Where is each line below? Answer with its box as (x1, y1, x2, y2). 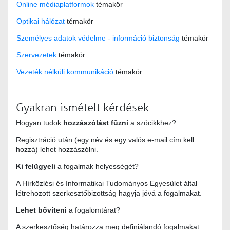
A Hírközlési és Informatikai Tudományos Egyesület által (16, 179, 197, 188)
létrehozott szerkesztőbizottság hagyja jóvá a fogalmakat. (16, 189, 202, 198)
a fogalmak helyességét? (55, 162, 139, 171)
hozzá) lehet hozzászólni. (16, 145, 98, 154)
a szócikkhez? (128, 119, 176, 127)
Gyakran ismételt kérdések (16, 101, 149, 115)
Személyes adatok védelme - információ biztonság (16, 34, 180, 43)
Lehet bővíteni (16, 206, 67, 215)
